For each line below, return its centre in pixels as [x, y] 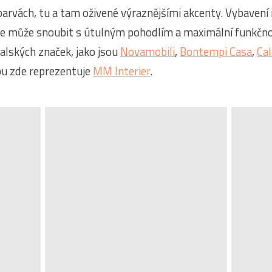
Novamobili [148, 52]
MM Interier [122, 71]
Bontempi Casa [216, 52]
